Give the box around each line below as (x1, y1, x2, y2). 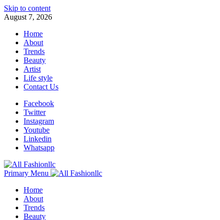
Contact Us (24, 82, 58, 91)
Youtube (24, 126, 50, 134)
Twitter (24, 108, 46, 116)
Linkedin (24, 135, 52, 143)
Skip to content (4, 4, 51, 12)
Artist (24, 65, 41, 73)
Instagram (24, 117, 54, 125)
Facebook (24, 99, 54, 108)
